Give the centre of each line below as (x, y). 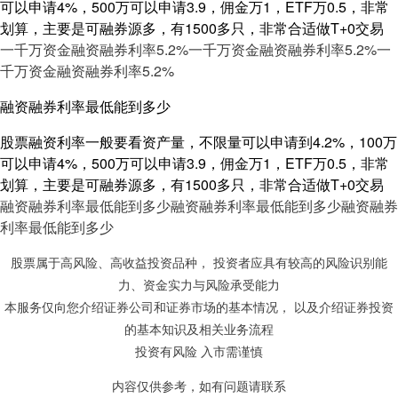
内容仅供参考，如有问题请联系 (199, 386)
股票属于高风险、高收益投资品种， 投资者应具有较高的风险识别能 (199, 263)
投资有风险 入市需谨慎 (199, 352)
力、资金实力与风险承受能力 (199, 285)
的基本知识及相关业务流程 (199, 330)
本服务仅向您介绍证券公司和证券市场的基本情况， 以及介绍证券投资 (199, 307)
